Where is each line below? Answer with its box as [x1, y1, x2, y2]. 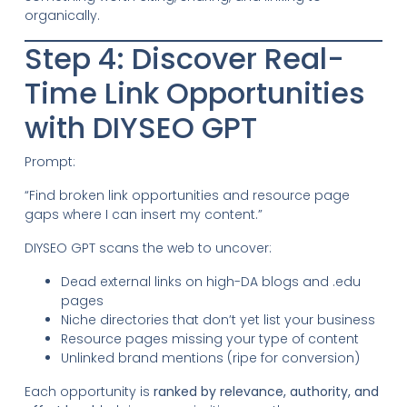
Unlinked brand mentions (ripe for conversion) [60, 348, 360, 367]
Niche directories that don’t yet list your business [60, 310, 375, 329]
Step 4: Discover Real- [24, 37, 344, 79]
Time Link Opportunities [24, 72, 365, 114]
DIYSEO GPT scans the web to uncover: [24, 238, 272, 257]
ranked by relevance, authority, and [153, 382, 379, 401]
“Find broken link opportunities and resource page [24, 185, 350, 204]
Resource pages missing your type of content [60, 329, 359, 348]
